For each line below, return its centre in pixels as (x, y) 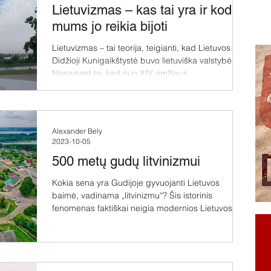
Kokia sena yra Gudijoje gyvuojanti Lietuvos (136, 183)
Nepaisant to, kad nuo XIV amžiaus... (123, 73)
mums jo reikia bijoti (110, 26)
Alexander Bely (77, 131)
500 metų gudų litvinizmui (126, 162)
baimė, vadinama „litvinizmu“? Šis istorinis (132, 196)
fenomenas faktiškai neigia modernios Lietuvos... (146, 208)
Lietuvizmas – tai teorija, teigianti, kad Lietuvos (141, 48)
